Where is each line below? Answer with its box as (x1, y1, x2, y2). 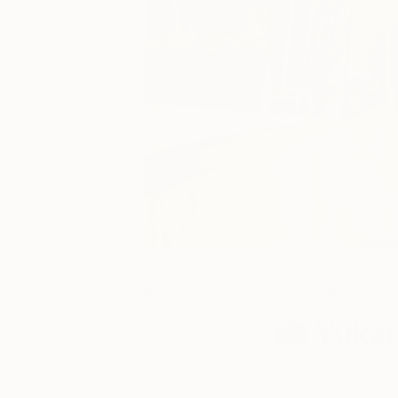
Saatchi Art (144, 351, 226, 369)
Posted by (144, 327, 210, 345)
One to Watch (273, 284, 372, 302)
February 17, (144, 283, 229, 301)
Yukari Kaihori (273, 369, 372, 386)
